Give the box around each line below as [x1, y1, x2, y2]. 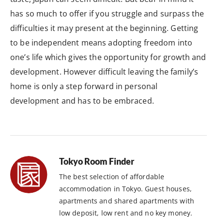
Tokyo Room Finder [59, 155, 134, 167]
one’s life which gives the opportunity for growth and [10, 51, 206, 62]
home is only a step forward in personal [10, 80, 158, 92]
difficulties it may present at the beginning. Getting [10, 22, 199, 33]
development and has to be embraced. [10, 95, 154, 106]
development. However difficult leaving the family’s [10, 66, 199, 77]
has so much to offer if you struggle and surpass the [10, 8, 204, 19]
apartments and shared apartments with [59, 196, 194, 205]
